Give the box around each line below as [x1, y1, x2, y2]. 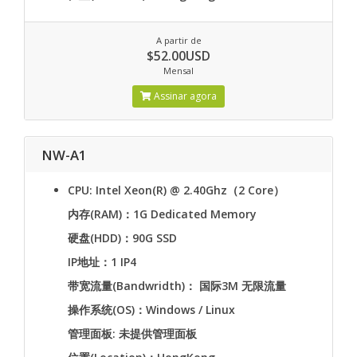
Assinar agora [151, 89, 217, 103]
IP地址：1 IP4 [68, 254, 136, 269]
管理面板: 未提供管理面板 [68, 326, 197, 341]
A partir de [155, 34, 202, 46]
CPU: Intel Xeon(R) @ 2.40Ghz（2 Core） [68, 182, 284, 198]
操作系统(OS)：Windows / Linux [68, 302, 235, 317]
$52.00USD [147, 47, 210, 65]
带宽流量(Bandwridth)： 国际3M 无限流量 [68, 278, 286, 293]
